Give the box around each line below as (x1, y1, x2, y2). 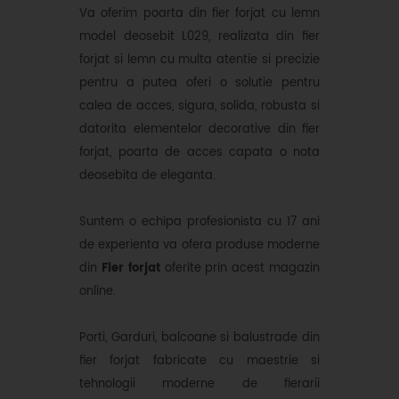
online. (79, 282, 116, 301)
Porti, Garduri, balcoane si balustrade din (79, 329, 320, 347)
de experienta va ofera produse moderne (79, 236, 320, 255)
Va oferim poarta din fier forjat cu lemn (79, 4, 320, 23)
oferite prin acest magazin (159, 259, 321, 278)
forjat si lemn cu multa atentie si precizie (79, 51, 320, 69)
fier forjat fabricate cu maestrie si (79, 352, 320, 370)
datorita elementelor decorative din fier (79, 120, 320, 139)
